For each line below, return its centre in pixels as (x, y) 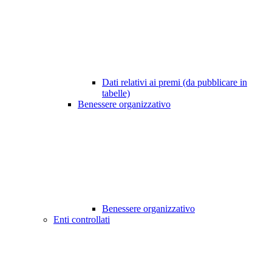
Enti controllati (82, 220)
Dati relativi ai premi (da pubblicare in (175, 83)
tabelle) (116, 93)
